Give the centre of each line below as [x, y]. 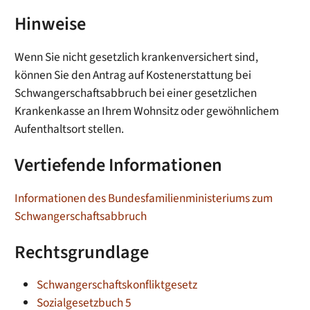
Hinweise [51, 25]
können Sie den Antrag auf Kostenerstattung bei [133, 75]
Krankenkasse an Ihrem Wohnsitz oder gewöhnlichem [147, 111]
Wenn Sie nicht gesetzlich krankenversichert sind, [137, 57]
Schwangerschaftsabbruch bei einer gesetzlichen [136, 93]
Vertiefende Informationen [119, 166]
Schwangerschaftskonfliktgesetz [117, 285]
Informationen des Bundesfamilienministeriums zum [144, 198]
